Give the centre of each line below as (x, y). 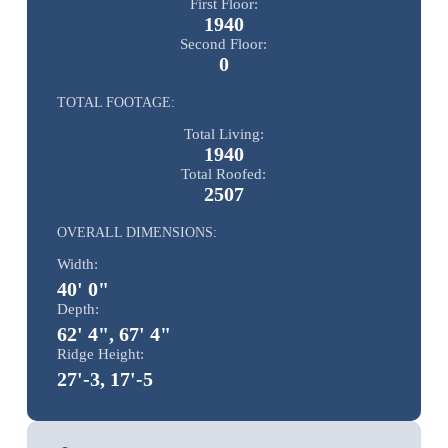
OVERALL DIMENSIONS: (136, 232)
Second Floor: (224, 43)
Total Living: (223, 133)
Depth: (77, 308)
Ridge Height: (100, 353)
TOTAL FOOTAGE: (115, 102)
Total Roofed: (224, 173)
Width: (77, 263)
